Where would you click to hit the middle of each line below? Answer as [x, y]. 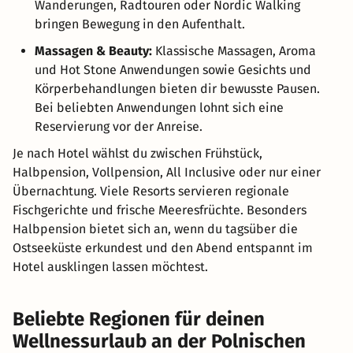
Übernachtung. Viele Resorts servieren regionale [151, 191]
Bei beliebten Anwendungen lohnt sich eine [159, 107]
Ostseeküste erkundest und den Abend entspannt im [163, 247]
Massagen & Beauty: [93, 50]
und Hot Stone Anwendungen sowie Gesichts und [173, 69]
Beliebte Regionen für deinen [139, 319]
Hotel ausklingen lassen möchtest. [110, 266]
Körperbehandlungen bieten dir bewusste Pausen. [177, 88]
